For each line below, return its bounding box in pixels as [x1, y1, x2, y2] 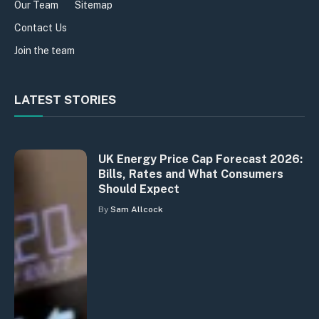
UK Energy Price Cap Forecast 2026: [98, 152, 303, 166]
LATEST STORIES [14, 92, 116, 107]
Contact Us [14, 21, 67, 33]
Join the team [14, 44, 75, 56]
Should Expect [98, 182, 179, 196]
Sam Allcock [110, 204, 163, 214]
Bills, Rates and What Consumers [98, 167, 283, 181]
